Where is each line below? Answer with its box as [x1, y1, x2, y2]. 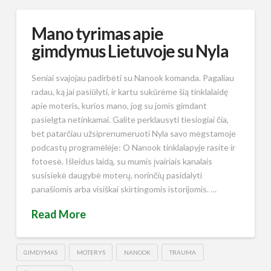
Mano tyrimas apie [31, 23, 164, 44]
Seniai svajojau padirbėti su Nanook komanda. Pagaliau [31, 72, 234, 83]
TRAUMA [169, 248, 197, 256]
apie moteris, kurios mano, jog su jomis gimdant [31, 100, 207, 111]
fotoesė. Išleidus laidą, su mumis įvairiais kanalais [31, 155, 212, 166]
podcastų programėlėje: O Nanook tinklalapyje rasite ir [31, 142, 235, 152]
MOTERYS [76, 248, 105, 256]
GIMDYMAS [24, 248, 58, 256]
